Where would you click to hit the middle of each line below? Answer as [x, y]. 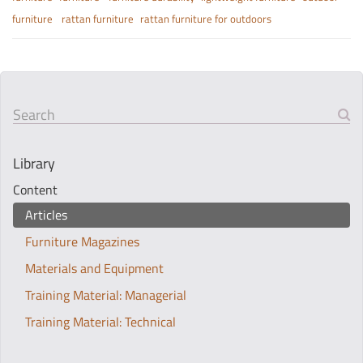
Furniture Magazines [82, 241]
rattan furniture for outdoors [206, 19]
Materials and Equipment [94, 268]
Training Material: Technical [100, 322]
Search [34, 115]
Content [35, 190]
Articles [46, 215]
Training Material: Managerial [106, 295]
